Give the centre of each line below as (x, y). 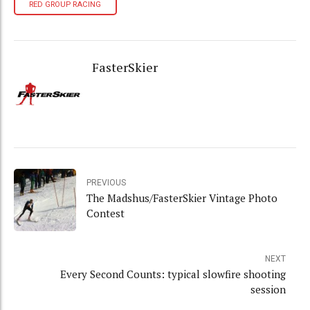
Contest (106, 213)
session (268, 290)
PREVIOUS (106, 182)
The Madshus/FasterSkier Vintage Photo (182, 198)
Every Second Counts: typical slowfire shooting (173, 274)
